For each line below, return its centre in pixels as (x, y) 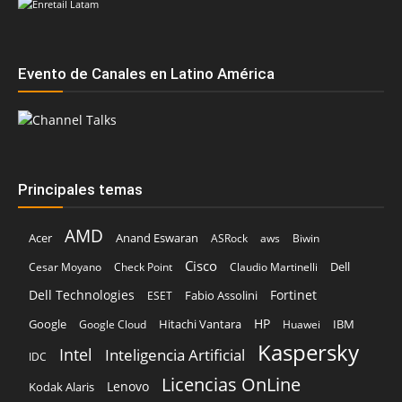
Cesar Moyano (65, 267)
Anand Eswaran (157, 239)
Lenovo (128, 387)
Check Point (143, 267)
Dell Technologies (82, 295)
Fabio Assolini (221, 296)
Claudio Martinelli (274, 267)
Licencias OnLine (231, 385)
